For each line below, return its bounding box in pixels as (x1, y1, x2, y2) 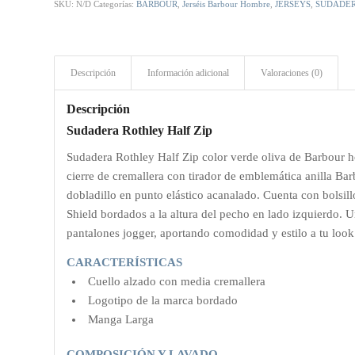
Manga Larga (88, 312, 155, 326)
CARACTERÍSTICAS (67, 255, 183, 269)
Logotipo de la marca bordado (88, 293, 239, 307)
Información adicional (147, 67, 230, 78)
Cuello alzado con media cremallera (88, 274, 266, 288)
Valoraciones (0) (261, 67, 323, 78)
